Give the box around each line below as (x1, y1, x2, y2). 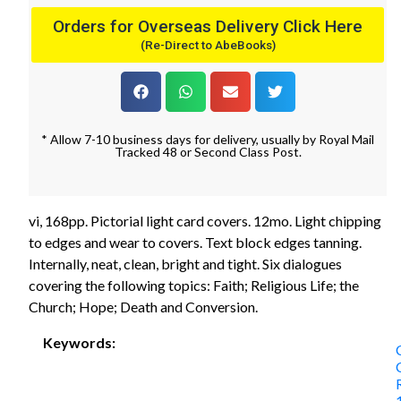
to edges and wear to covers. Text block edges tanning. (29, 233, 362, 251)
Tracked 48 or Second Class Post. (114, 143, 302, 159)
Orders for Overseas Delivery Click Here (53, 15, 363, 37)
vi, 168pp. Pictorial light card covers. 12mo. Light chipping (29, 211, 381, 229)
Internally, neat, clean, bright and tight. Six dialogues (29, 254, 342, 272)
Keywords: (43, 333, 115, 351)
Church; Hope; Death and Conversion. (29, 297, 258, 315)
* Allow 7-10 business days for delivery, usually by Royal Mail (41, 131, 374, 147)
